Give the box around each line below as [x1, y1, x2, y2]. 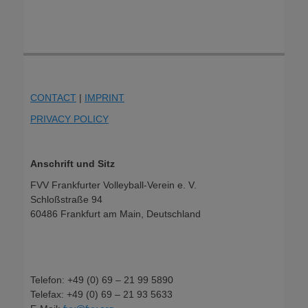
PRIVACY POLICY [30, 113, 109, 124]
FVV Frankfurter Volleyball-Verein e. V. [30, 179, 197, 190]
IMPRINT [85, 92, 124, 103]
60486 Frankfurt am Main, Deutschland [30, 208, 201, 219]
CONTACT [30, 92, 76, 103]
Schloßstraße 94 [30, 194, 102, 205]
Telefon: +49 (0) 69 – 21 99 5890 [30, 274, 173, 285]
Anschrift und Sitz [30, 158, 115, 169]
